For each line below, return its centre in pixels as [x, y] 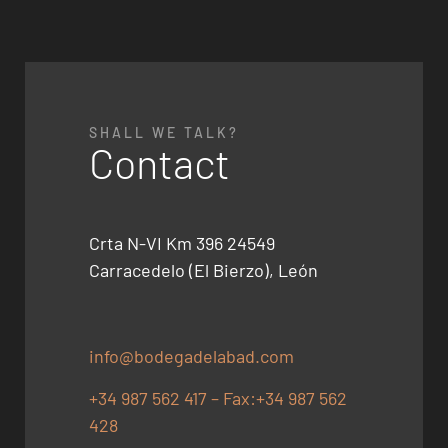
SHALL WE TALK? [164, 132]
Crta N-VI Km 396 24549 [182, 242]
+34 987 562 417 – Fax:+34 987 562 [218, 397]
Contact [160, 161]
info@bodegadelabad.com [192, 356]
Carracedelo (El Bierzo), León [204, 269]
